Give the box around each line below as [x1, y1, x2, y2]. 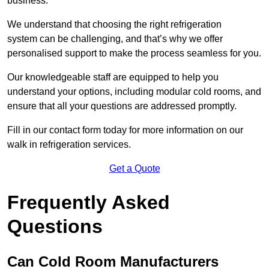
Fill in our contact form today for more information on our [7, 125, 243, 136]
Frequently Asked [7, 192, 170, 214]
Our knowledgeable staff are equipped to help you [7, 72, 219, 83]
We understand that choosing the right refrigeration [7, 19, 222, 30]
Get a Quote [109, 163, 160, 174]
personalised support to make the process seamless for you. [7, 48, 261, 59]
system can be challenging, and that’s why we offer [7, 34, 223, 44]
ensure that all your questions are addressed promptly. [7, 101, 237, 112]
